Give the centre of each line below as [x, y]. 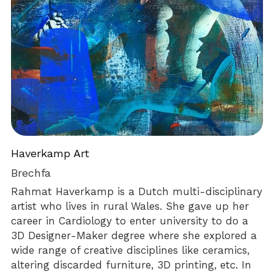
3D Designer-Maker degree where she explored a [134, 235]
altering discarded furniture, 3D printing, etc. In [131, 265]
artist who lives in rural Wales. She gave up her [130, 206]
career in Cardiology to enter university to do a [130, 220]
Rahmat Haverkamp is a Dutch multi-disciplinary [137, 191]
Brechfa [31, 172]
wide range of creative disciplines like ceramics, [131, 250]
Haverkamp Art [50, 153]
